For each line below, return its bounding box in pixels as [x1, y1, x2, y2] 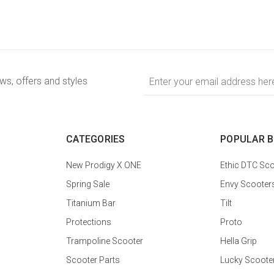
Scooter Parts [66, 254, 120, 265]
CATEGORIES [66, 133, 125, 145]
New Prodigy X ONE [66, 160, 141, 170]
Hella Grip [220, 235, 257, 246]
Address [143, 81, 174, 91]
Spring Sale [66, 179, 109, 189]
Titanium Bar [66, 198, 116, 208]
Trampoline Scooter [66, 235, 143, 246]
